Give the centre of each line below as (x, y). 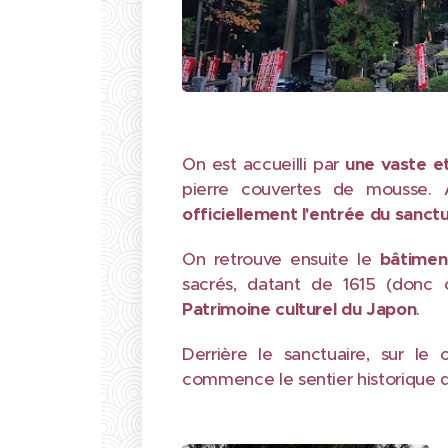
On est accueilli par (264, 164)
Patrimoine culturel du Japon (299, 309)
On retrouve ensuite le (281, 259)
